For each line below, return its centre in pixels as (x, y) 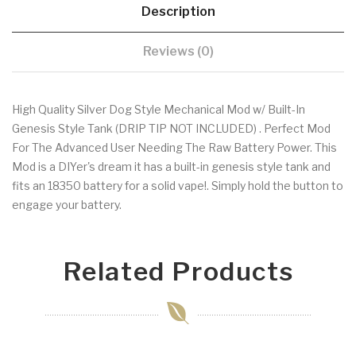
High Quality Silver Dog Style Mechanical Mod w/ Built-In (159, 109)
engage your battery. (67, 204)
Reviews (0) (178, 51)
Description (178, 11)
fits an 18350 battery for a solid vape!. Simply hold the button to (178, 185)
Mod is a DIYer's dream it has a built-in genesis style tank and (171, 166)
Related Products (178, 271)
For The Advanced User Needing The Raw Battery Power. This (174, 147)
